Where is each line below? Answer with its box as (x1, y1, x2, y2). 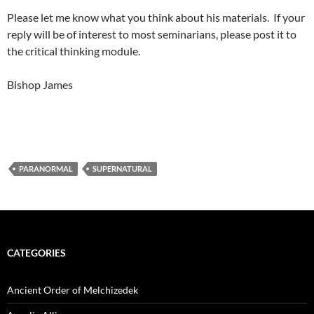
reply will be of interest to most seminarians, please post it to (7, 27, 296, 41)
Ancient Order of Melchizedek (7, 284, 138, 296)
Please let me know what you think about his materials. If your (7, 11, 305, 24)
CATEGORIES (7, 247, 66, 259)
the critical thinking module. (7, 44, 140, 57)
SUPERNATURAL (93, 164, 152, 173)
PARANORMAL (19, 164, 73, 173)
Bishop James (7, 78, 73, 91)
